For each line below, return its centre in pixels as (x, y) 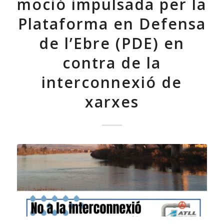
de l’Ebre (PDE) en (112, 43)
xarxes (112, 102)
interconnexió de (112, 82)
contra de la (112, 63)
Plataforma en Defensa (112, 24)
